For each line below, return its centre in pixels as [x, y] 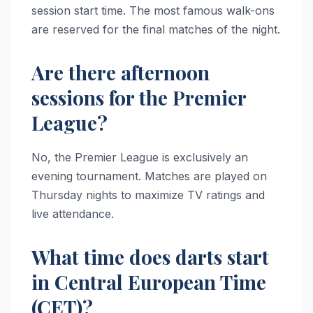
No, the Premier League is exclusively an [140, 158]
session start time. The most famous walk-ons [153, 11]
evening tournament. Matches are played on [149, 176]
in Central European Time [149, 282]
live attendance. [73, 214]
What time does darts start [150, 257]
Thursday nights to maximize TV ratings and [148, 195]
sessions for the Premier [139, 98]
